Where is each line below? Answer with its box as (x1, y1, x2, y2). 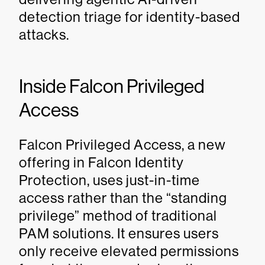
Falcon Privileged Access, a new (19, 137, 226, 153)
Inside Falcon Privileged (19, 76, 205, 97)
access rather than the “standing (19, 190, 227, 206)
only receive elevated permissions (19, 243, 239, 259)
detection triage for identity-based (19, 9, 240, 25)
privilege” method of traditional (19, 208, 217, 224)
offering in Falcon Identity (19, 154, 184, 170)
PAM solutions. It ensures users (19, 225, 219, 241)
